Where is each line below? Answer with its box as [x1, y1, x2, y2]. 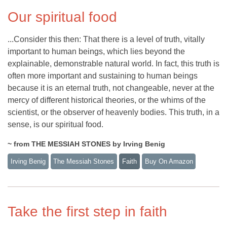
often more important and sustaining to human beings [8, 71, 198, 81]
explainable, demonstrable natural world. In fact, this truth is [8, 59, 219, 68]
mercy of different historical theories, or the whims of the [8, 96, 206, 105]
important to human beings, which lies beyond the [8, 47, 185, 56]
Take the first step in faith [8, 203, 167, 219]
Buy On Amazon [144, 158, 193, 166]
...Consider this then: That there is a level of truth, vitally [8, 35, 205, 44]
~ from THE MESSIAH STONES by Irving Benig [8, 140, 165, 148]
